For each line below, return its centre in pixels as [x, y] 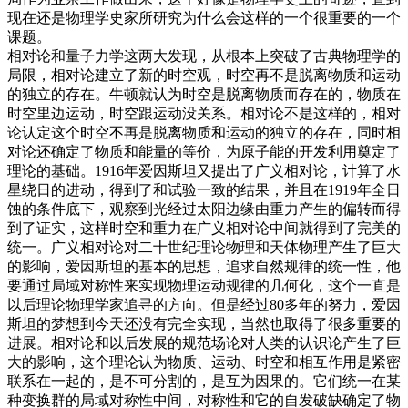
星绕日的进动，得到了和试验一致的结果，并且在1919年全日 [204, 189]
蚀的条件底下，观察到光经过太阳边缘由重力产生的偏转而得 [204, 209]
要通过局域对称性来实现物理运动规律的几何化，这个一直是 [204, 285]
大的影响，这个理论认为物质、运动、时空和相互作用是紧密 [204, 362]
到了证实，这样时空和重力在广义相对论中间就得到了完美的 [204, 228]
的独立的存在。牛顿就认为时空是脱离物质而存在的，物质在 [204, 94]
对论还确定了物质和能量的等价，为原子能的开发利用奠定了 [204, 151]
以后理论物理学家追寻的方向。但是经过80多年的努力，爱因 [204, 304]
